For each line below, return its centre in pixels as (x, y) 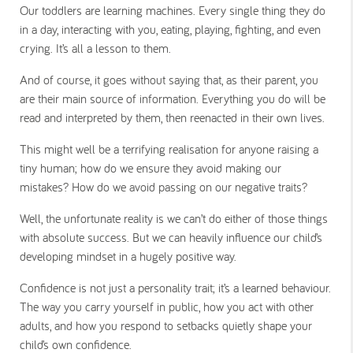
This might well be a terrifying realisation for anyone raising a (169, 149)
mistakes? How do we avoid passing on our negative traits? (169, 187)
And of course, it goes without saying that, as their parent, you (169, 80)
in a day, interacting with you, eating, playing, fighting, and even (170, 29)
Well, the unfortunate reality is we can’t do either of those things (174, 218)
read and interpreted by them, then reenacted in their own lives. (174, 117)
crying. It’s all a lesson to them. (97, 48)
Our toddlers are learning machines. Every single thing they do (173, 10)
